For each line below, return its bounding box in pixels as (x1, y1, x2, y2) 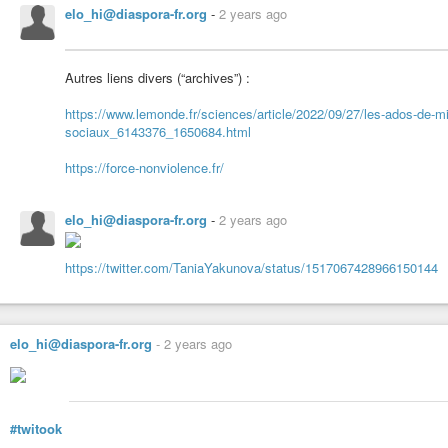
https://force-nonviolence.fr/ (65, 157, 224, 177)
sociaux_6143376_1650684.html (65, 121, 251, 141)
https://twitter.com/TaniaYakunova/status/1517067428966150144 (65, 257, 438, 277)
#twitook (10, 418, 62, 438)
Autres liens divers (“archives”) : (65, 67, 250, 87)
